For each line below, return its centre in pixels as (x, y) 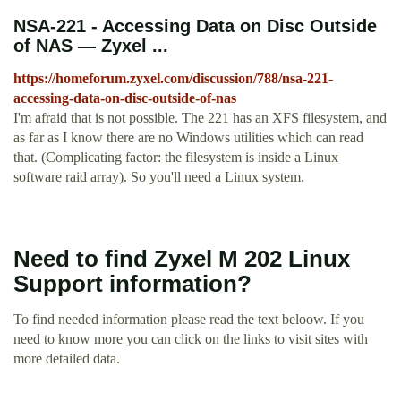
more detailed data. (67, 359)
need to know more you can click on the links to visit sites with (191, 339)
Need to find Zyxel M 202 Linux (182, 259)
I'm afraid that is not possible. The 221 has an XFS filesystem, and (200, 118)
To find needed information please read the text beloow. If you (189, 320)
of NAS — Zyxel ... (91, 46)
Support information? (132, 284)
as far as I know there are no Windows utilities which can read (188, 138)
